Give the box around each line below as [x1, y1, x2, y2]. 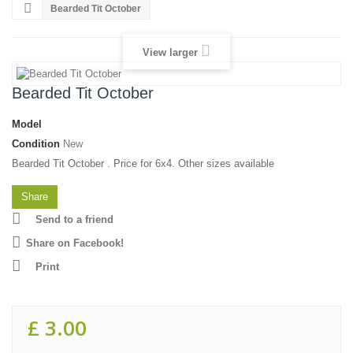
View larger [143, 46, 198, 58]
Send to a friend [35, 213, 113, 225]
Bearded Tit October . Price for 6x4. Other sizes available [12, 157, 274, 169]
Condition [12, 137, 60, 150]
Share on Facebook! [26, 236, 124, 249]
